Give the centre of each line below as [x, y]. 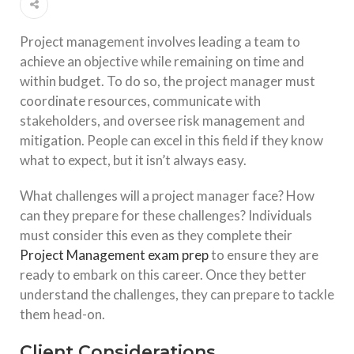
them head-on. [62, 314]
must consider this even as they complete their [156, 235]
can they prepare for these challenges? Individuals [166, 216]
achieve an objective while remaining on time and [162, 62]
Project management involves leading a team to [160, 42]
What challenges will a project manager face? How [167, 196]
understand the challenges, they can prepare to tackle [177, 295]
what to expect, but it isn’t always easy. [133, 160]
